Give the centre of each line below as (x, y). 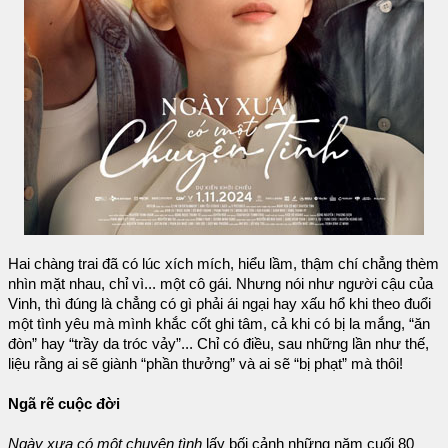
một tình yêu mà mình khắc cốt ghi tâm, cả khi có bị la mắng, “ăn (219, 324)
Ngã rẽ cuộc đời (64, 404)
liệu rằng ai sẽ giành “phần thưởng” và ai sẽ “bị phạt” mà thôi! (205, 364)
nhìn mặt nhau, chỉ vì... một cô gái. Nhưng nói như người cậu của (220, 284)
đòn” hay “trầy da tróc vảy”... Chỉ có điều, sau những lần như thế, (218, 344)
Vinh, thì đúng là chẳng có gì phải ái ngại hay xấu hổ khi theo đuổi (219, 304)
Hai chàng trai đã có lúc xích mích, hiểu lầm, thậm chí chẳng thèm (223, 264)
